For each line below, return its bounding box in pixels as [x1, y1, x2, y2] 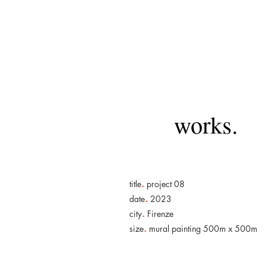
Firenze [145, 208, 173, 219]
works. [174, 108, 238, 140]
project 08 [144, 178, 185, 190]
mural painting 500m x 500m [147, 223, 257, 234]
